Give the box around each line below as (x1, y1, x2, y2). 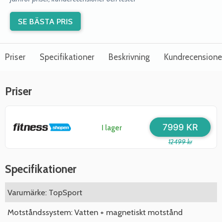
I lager (101, 123, 122, 132)
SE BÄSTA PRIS (18, 16, 73, 26)
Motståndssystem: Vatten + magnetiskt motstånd (7, 207, 183, 217)
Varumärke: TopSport (7, 187, 82, 197)
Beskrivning (109, 52, 150, 62)
